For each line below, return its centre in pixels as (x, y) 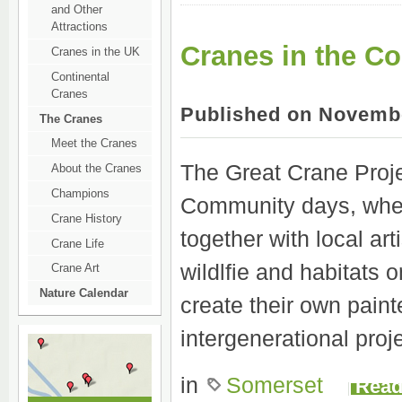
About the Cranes (96, 169)
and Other (77, 10)
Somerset (275, 385)
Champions (80, 193)
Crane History (87, 218)
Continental (80, 76)
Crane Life (78, 243)
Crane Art (75, 268)
